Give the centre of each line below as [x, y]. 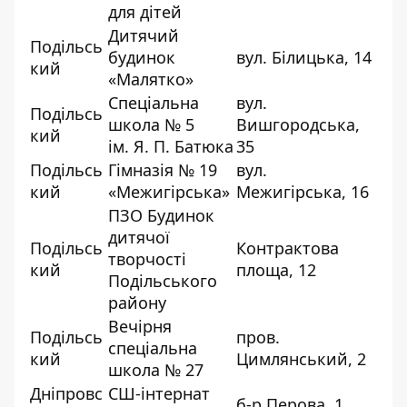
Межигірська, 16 [303, 191]
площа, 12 [276, 269]
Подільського [163, 280]
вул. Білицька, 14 [304, 57]
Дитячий [144, 35]
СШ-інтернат [159, 393]
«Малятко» [151, 79]
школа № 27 [156, 369]
